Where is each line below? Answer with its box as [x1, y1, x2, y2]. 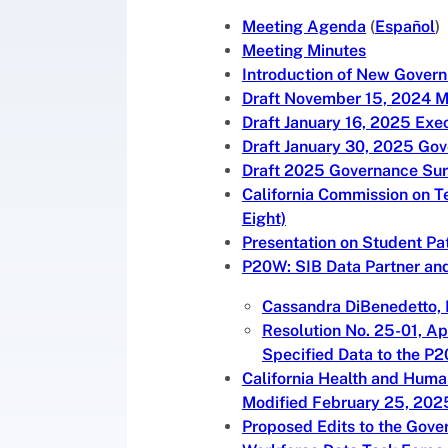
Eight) [242, 209, 286, 229]
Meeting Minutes [242, 41, 366, 61]
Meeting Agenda [242, 17, 366, 37]
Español [375, 17, 435, 37]
